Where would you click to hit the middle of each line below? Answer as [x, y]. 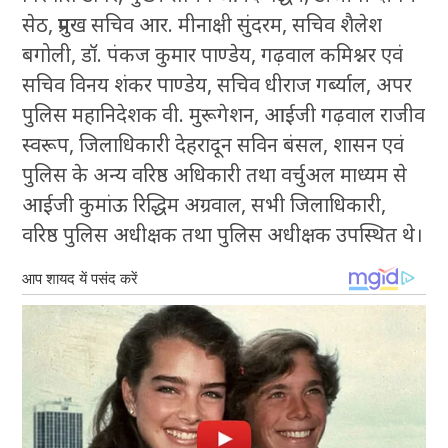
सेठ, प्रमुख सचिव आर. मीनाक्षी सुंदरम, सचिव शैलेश [202, 25]
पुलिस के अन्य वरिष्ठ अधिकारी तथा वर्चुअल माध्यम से [215, 175]
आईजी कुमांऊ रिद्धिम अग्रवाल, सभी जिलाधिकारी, [204, 205]
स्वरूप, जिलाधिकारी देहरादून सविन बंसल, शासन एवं [213, 145]
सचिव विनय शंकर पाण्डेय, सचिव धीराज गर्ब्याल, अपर [217, 85]
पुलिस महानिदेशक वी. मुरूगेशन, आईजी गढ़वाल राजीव [224, 115]
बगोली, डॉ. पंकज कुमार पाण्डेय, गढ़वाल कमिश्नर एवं [213, 55]
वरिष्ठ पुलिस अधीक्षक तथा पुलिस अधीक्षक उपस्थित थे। [223, 235]
